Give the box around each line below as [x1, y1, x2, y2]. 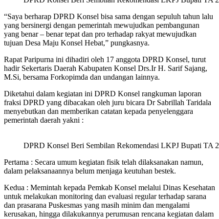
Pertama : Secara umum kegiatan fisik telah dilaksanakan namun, [4, 158, 203, 167]
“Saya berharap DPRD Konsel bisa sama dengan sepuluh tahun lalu [4, 12, 213, 21]
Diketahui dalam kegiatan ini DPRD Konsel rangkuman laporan [4, 89, 201, 98]
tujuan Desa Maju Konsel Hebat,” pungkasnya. [4, 39, 150, 47]
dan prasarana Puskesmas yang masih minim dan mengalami [4, 201, 190, 210]
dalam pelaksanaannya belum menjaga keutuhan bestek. [4, 167, 176, 175]
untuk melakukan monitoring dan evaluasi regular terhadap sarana [4, 192, 206, 201]
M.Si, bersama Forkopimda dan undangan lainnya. [4, 73, 160, 82]
